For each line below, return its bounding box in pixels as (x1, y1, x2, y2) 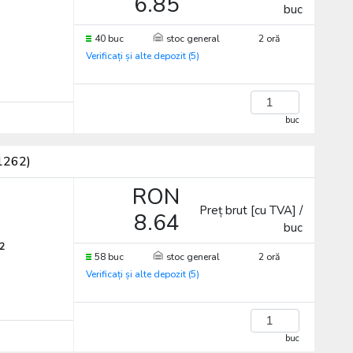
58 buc (94, 251, 124, 263)
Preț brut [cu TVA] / (199, 203, 303, 218)
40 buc (94, 32, 124, 45)
